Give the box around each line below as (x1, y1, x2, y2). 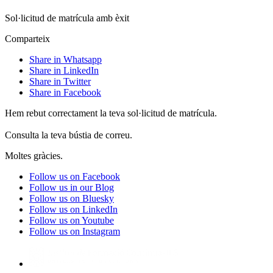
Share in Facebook (29, 87, 101, 97)
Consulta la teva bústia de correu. (5, 129, 132, 140)
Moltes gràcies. (5, 150, 63, 161)
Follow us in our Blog (29, 182, 114, 193)
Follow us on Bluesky (29, 193, 114, 204)
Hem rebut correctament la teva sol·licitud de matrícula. (5, 107, 217, 118)
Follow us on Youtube (29, 214, 114, 225)
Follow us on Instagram (29, 225, 120, 236)
